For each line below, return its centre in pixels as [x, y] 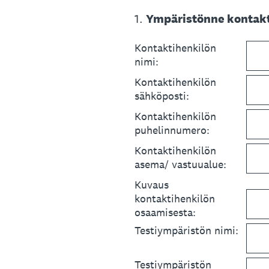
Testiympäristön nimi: [186, 230]
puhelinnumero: [172, 130]
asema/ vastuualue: [180, 164]
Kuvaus [152, 184]
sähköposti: [162, 95]
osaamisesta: [165, 212]
